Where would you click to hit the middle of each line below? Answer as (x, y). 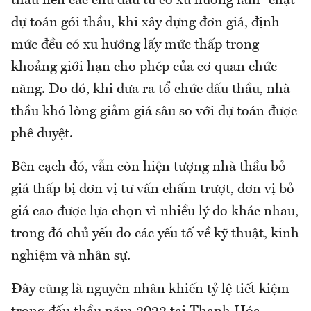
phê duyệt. (42, 134)
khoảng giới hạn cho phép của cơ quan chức (144, 67)
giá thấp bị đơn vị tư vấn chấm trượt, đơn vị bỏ (153, 189)
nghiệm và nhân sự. (71, 256)
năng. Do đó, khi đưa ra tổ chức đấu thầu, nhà (151, 89)
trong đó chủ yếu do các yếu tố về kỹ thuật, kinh (155, 234)
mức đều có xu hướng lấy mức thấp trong (135, 45)
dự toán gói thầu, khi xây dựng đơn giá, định (145, 23)
